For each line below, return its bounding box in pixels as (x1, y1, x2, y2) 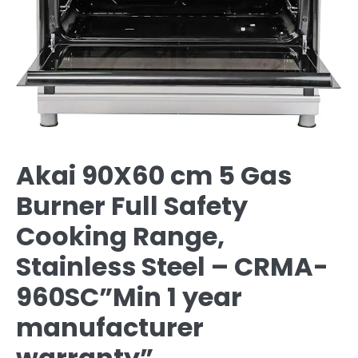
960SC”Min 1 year (16, 278, 242, 315)
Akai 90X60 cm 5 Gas (16, 157, 292, 193)
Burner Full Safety (16, 187, 248, 224)
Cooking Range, (16, 217, 225, 254)
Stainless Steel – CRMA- (16, 248, 328, 284)
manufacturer (16, 308, 204, 345)
